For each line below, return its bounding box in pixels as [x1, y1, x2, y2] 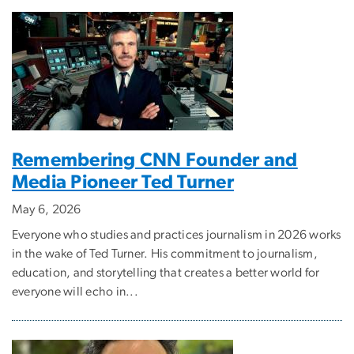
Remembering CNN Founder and [12, 151, 298, 171]
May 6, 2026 [12, 203, 81, 217]
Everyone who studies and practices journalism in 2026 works [12, 228, 341, 242]
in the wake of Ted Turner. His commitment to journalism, [12, 247, 318, 261]
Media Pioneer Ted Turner [12, 173, 234, 193]
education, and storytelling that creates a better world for [12, 266, 320, 280]
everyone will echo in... [12, 285, 138, 299]
